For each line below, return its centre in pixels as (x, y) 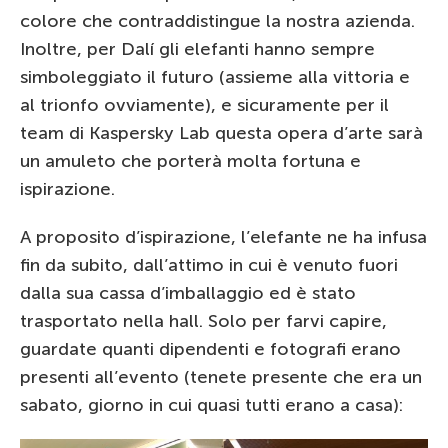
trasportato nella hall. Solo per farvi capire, (203, 321)
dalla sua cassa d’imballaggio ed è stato (188, 293)
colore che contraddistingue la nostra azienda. (217, 21)
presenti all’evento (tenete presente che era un (221, 377)
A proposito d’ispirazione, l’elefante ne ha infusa (223, 237)
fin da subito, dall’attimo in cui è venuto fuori (209, 265)
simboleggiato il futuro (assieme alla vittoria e (215, 77)
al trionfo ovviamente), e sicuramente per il (204, 105)
